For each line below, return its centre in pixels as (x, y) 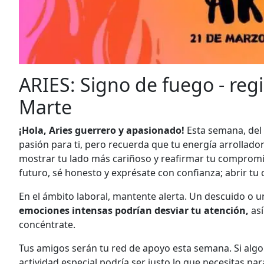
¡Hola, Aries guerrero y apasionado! (103, 131)
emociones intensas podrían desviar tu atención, (134, 211)
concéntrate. (47, 225)
